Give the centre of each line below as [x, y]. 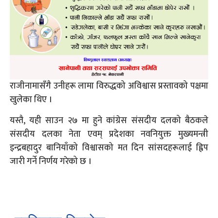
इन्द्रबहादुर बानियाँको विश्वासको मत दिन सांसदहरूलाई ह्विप [109, 148]
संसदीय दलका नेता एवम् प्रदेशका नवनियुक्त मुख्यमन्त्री [109, 134]
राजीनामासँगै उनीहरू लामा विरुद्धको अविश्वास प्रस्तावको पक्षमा [109, 86]
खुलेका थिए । [31, 100]
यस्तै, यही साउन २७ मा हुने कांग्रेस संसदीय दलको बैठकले [109, 120]
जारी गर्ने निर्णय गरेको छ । [51, 161]
